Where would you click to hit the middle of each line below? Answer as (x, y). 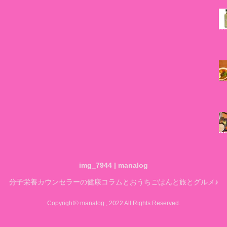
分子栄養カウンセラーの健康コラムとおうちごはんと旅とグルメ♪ (113, 182)
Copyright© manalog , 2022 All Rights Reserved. (113, 203)
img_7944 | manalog (113, 165)
